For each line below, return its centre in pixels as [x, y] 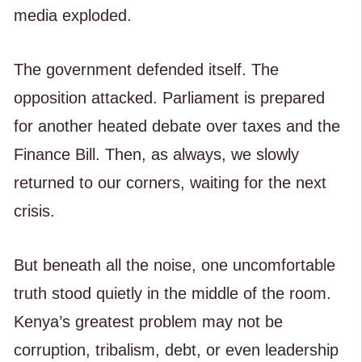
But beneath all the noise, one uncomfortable [174, 265]
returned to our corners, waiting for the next [170, 182]
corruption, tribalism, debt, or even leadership [176, 349]
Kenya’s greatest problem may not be [148, 321]
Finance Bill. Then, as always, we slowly [156, 154]
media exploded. [72, 15]
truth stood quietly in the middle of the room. [172, 293]
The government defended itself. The [146, 69]
